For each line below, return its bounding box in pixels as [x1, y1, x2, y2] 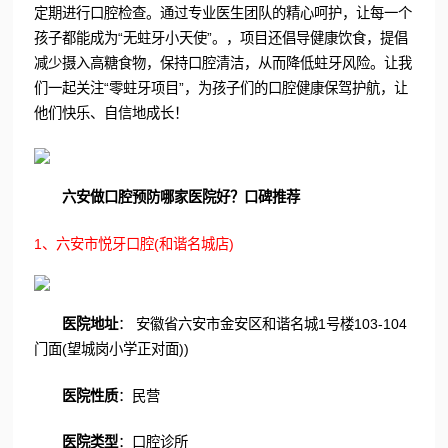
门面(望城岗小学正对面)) [33, 341, 189, 358]
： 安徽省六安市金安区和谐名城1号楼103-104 [118, 316, 408, 333]
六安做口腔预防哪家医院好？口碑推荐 [62, 189, 301, 206]
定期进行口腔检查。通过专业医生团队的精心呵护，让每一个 [33, 5, 412, 22]
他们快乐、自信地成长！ [33, 105, 188, 122]
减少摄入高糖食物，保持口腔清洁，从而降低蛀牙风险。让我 [33, 55, 412, 72]
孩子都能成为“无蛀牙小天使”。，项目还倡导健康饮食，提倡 [33, 30, 408, 47]
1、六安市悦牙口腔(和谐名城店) [33, 236, 234, 253]
